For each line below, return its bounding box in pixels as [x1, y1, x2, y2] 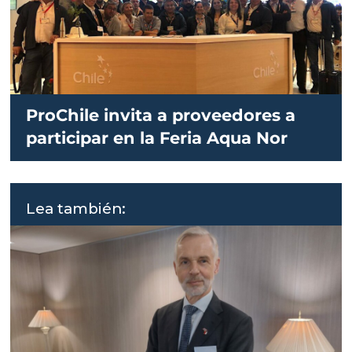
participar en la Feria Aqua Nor [26, 128, 288, 148]
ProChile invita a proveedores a [26, 105, 296, 126]
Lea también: [26, 200, 126, 218]
